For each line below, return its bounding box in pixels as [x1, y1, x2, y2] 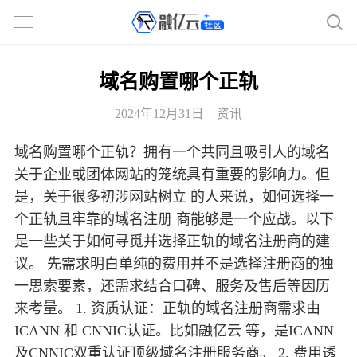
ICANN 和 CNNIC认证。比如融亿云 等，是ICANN [14, 323, 334, 339]
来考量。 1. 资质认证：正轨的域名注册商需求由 [14, 300, 320, 317]
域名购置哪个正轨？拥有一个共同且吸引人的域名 [14, 144, 330, 161]
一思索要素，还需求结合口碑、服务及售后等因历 [14, 278, 330, 295]
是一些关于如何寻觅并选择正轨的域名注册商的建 [14, 233, 330, 250]
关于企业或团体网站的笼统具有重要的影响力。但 [14, 167, 330, 183]
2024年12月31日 [115, 107, 204, 121]
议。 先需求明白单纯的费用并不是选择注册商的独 [14, 256, 334, 273]
